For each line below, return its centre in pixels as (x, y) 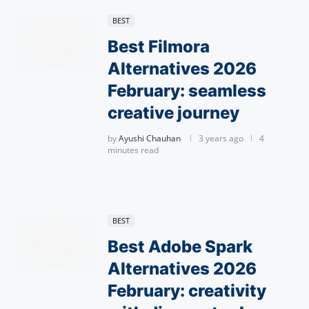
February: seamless (187, 91)
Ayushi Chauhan (150, 138)
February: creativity (187, 291)
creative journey (173, 113)
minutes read (133, 150)
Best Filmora (159, 47)
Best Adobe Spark (180, 247)
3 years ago (221, 138)
